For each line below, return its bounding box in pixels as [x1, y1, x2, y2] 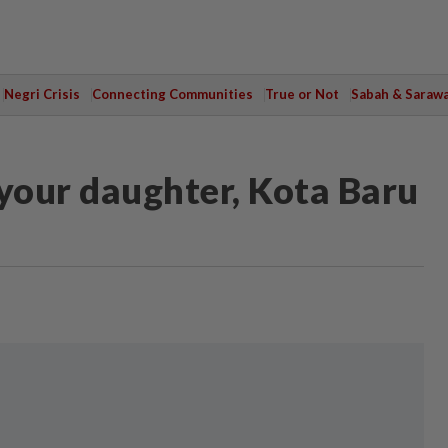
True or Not [264, 86, 339, 102]
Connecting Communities [91, 86, 253, 102]
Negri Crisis [3, 86, 80, 102]
